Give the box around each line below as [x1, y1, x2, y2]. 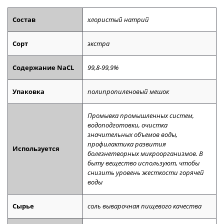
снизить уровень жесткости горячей [87, 168, 204, 177]
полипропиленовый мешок [87, 87, 169, 96]
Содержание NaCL [12, 63, 74, 72]
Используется [12, 144, 60, 153]
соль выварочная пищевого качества [87, 201, 202, 211]
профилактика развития [87, 139, 166, 149]
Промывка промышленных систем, [87, 111, 194, 120]
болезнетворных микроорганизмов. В [87, 149, 203, 158]
